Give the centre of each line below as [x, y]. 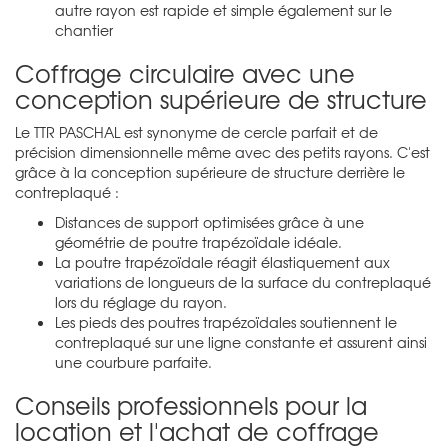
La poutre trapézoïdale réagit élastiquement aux [222, 261]
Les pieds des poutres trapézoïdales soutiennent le [226, 321]
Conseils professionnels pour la [191, 404]
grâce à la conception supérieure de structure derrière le [210, 171]
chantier [84, 29]
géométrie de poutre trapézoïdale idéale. [198, 241]
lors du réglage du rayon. [141, 301]
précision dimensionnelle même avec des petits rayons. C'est [222, 151]
